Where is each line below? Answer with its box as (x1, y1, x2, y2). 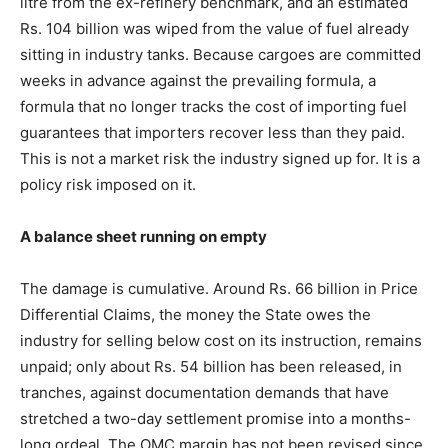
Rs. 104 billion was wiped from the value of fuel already (20, 19, 409, 39)
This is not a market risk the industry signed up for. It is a (20, 149, 420, 169)
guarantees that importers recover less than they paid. (20, 123, 405, 143)
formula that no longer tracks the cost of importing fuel (20, 97, 407, 117)
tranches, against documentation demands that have (20, 383, 389, 403)
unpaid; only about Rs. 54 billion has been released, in (20, 357, 402, 377)
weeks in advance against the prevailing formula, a (20, 71, 376, 91)
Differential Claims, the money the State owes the (20, 305, 371, 325)
